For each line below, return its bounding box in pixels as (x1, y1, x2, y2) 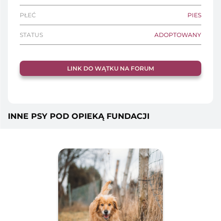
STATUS (20, 31, 43, 38)
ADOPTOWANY (154, 31, 201, 38)
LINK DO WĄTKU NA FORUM (67, 65, 154, 72)
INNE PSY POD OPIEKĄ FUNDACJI (8, 111, 149, 121)
